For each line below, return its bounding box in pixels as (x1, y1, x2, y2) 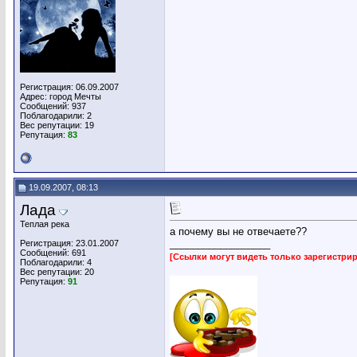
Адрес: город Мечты (20, 92, 101, 101)
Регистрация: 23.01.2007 (20, 238, 119, 248)
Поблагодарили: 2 (20, 111, 92, 120)
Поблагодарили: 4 (20, 257, 92, 267)
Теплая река (20, 219, 69, 229)
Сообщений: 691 (20, 248, 86, 257)
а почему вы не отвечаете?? (170, 226, 307, 238)
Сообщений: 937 (20, 101, 86, 111)
